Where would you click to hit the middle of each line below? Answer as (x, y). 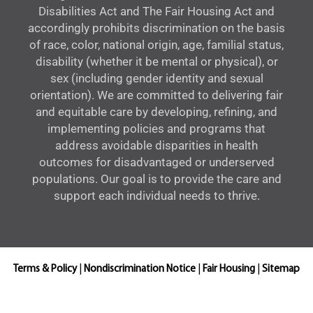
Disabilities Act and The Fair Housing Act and (156, 12)
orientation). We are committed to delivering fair (156, 96)
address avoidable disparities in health (156, 146)
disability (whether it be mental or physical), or (156, 62)
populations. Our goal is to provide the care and (156, 180)
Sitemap (281, 270)
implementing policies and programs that (156, 129)
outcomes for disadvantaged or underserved (156, 163)
